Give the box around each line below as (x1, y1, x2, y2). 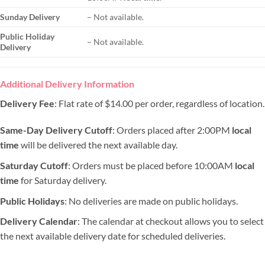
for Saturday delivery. (19, 174, 106, 186)
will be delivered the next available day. (19, 139, 177, 151)
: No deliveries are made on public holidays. (64, 195, 238, 206)
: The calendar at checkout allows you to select (77, 215, 264, 227)
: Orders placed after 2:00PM (112, 124, 232, 136)
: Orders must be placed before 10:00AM (68, 159, 235, 171)
